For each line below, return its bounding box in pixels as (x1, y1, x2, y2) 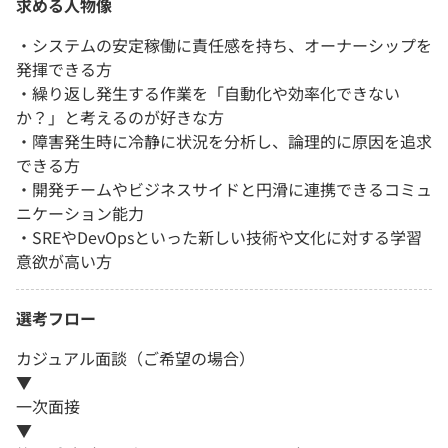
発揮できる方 (16, 56, 112, 81)
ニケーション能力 (16, 200, 144, 225)
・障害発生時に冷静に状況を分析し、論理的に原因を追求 (16, 128, 432, 153)
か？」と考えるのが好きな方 (16, 104, 224, 129)
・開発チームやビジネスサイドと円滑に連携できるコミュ (16, 176, 432, 201)
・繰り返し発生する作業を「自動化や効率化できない (16, 80, 400, 105)
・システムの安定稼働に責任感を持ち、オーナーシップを (16, 32, 432, 57)
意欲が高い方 (16, 248, 112, 273)
